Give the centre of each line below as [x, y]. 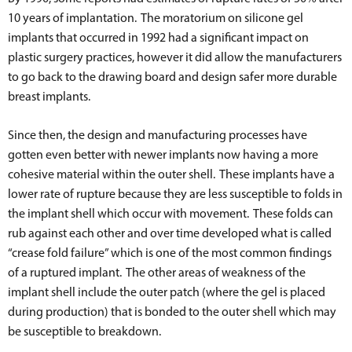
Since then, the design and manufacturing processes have [158, 134]
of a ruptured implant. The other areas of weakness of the [157, 272]
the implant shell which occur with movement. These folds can [170, 213]
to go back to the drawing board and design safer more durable [172, 76]
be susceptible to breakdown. [86, 331]
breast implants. [51, 96]
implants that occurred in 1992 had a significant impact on [158, 37]
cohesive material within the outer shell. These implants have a [171, 174]
